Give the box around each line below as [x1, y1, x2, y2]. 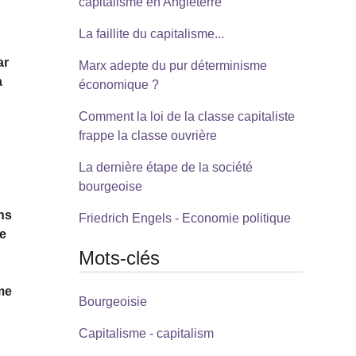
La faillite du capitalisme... [78, 26, 224, 41]
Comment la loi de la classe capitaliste [78, 109, 295, 123]
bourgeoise [78, 179, 142, 193]
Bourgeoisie [78, 295, 147, 309]
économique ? [78, 77, 159, 91]
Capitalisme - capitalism [78, 327, 214, 341]
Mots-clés [78, 246, 160, 269]
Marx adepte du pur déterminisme [78, 58, 267, 72]
